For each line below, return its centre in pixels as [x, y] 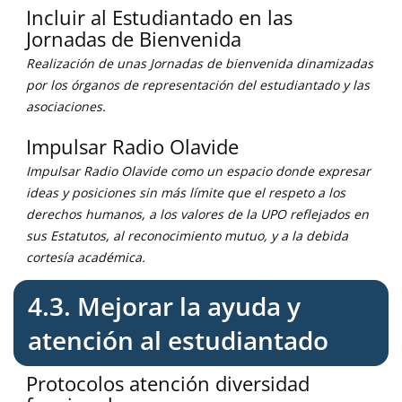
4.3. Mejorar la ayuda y [164, 306]
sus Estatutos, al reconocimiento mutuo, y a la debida [187, 236]
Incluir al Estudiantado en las [159, 17]
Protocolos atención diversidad [168, 383]
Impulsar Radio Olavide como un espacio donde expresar [198, 171]
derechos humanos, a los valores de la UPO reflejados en [197, 214]
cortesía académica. [86, 257]
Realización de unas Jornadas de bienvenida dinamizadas [200, 63]
